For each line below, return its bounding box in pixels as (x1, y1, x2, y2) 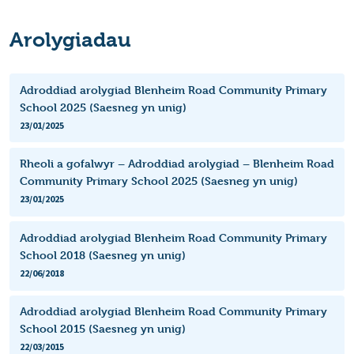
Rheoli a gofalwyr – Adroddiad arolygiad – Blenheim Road (19, 156, 334, 171)
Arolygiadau (9, 28, 131, 51)
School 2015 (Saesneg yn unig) (19, 322, 186, 336)
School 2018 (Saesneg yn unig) (19, 247, 186, 262)
